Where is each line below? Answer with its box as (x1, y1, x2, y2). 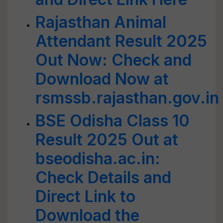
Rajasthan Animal (35, 12, 166, 32)
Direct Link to (35, 187, 135, 206)
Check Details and (35, 168, 171, 187)
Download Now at (35, 69, 169, 89)
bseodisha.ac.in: (35, 149, 160, 168)
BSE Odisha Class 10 (35, 111, 190, 130)
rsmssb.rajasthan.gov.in (35, 88, 219, 108)
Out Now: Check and (35, 50, 192, 70)
